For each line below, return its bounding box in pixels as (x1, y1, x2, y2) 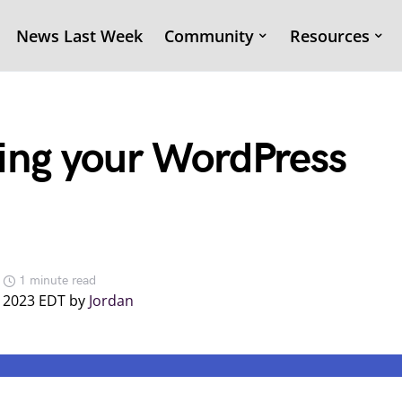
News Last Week (16, 24, 144, 47)
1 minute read (19, 273, 96, 288)
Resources (290, 24, 371, 47)
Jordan (89, 291, 134, 310)
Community (164, 24, 255, 47)
